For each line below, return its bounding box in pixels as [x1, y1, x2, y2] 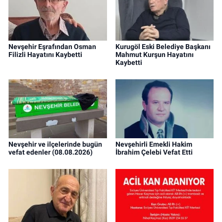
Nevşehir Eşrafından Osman [8, 43, 96, 51]
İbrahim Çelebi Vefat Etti [115, 148, 193, 157]
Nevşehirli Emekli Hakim [115, 140, 192, 149]
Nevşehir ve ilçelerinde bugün [8, 140, 102, 149]
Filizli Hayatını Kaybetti [8, 51, 82, 59]
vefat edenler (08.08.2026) [8, 148, 93, 157]
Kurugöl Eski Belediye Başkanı [115, 43, 211, 51]
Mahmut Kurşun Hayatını [115, 51, 194, 59]
